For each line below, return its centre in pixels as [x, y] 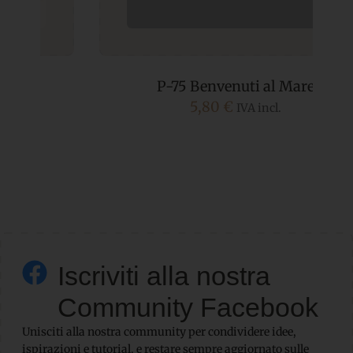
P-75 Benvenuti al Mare [176, 87]
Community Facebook [188, 308]
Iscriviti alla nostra [164, 276]
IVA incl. [200, 108]
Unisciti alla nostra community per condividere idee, [159, 332]
